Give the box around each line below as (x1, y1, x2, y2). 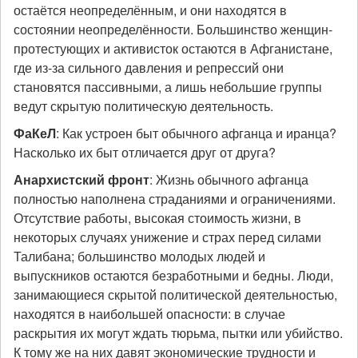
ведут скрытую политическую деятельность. (14, 97, 276, 115)
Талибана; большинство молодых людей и (14, 247, 265, 265)
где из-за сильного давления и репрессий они (14, 58, 284, 77)
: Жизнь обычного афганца (149, 170, 308, 189)
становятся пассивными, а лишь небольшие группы (14, 78, 322, 96)
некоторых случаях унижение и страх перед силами (14, 228, 321, 246)
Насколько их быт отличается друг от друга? (14, 143, 276, 161)
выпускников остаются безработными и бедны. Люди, (14, 266, 333, 284)
